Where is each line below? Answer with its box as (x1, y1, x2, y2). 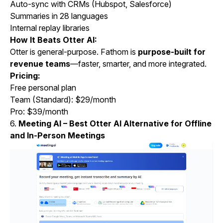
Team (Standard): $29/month (10, 94, 116, 105)
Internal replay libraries (10, 22, 90, 33)
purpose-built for (138, 46, 206, 57)
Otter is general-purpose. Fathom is (10, 46, 138, 57)
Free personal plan (10, 82, 76, 93)
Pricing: (10, 70, 40, 81)
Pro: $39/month (10, 106, 68, 116)
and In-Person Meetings (10, 130, 105, 140)
